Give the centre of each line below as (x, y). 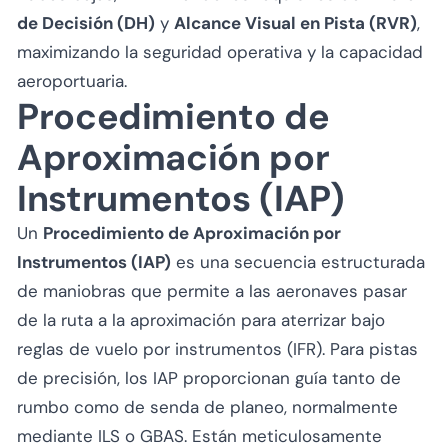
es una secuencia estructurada (298, 261)
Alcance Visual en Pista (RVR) (295, 22)
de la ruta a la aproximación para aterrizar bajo (201, 319)
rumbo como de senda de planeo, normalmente (207, 406)
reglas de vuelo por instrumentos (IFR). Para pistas (217, 348)
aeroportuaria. (72, 80)
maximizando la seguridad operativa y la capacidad (220, 51)
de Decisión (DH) (86, 22)
